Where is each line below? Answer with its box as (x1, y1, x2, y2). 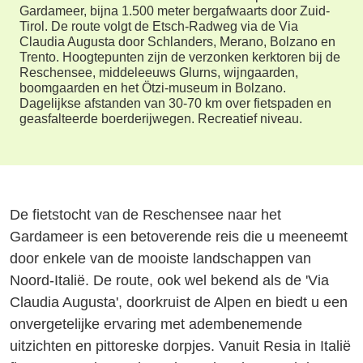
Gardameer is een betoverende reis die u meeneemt (10, 228, 348, 245)
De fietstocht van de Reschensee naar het (10, 206, 282, 223)
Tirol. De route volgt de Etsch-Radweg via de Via (19, 19, 298, 33)
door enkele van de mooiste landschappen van (10, 250, 312, 267)
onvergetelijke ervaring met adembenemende (10, 315, 303, 332)
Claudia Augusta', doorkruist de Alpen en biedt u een (10, 293, 348, 310)
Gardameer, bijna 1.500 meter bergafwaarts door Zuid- (19, 3, 330, 18)
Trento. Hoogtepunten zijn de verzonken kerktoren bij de (19, 49, 340, 64)
